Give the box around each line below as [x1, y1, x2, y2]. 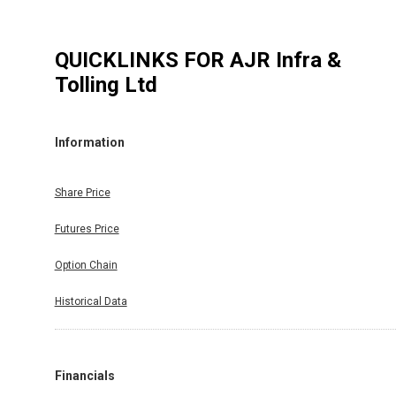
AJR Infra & [229, 47, 341, 72]
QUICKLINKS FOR [54, 47, 230, 72]
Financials [54, 368, 115, 383]
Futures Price [54, 222, 119, 235]
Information [54, 135, 125, 150]
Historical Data [54, 294, 127, 308]
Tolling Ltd [54, 72, 157, 97]
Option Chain [54, 258, 118, 271]
